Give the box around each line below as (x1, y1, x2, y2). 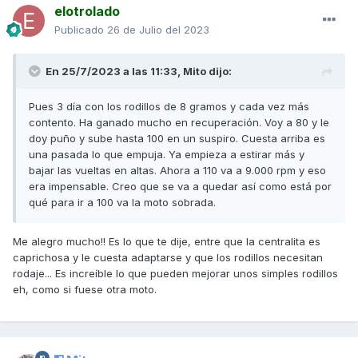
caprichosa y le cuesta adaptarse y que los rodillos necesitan (13, 251, 323, 265)
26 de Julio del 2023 (107, 23, 209, 37)
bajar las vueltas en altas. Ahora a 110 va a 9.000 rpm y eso (29, 164, 326, 177)
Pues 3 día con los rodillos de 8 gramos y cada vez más (29, 100, 309, 113)
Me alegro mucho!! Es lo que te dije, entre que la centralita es (13, 235, 320, 249)
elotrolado (54, 3, 120, 20)
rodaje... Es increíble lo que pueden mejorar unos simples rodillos (13, 267, 338, 280)
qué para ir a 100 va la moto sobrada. (29, 196, 219, 209)
